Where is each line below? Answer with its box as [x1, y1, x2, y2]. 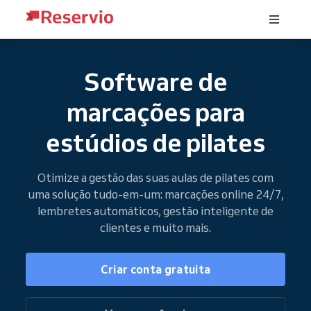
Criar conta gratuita [100, 262, 211, 276]
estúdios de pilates [46, 126, 265, 158]
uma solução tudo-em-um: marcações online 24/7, [27, 186, 284, 201]
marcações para [66, 96, 245, 128]
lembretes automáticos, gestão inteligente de [37, 203, 274, 218]
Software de [83, 65, 228, 97]
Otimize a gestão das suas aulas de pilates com [37, 169, 274, 185]
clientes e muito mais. [100, 219, 211, 235]
